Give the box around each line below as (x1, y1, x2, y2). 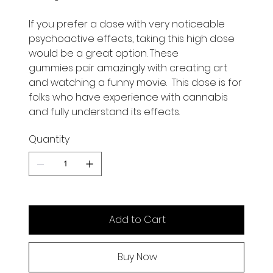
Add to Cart (108, 212, 166, 227)
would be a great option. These (29, 46, 179, 60)
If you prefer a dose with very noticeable (29, 16, 225, 31)
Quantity (29, 132, 69, 146)
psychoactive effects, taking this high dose (29, 31, 235, 46)
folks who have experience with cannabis (29, 90, 228, 104)
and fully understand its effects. (29, 104, 180, 119)
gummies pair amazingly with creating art (29, 60, 227, 75)
